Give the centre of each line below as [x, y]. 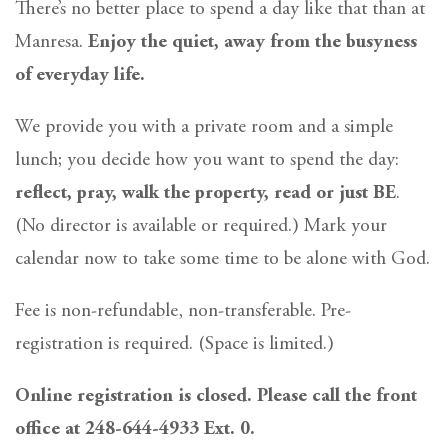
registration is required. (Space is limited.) [174, 344]
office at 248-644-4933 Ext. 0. [135, 429]
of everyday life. [80, 75]
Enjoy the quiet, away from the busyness [252, 42]
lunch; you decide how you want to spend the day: [207, 160]
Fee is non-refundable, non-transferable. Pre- [183, 311]
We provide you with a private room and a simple [204, 127]
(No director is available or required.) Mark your [201, 226]
